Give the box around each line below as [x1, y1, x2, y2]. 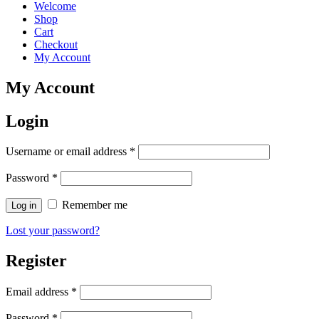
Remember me [62, 199, 127, 211]
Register [6, 251, 67, 271]
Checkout [34, 38, 78, 51]
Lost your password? [6, 224, 100, 237]
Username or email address [6, 145, 130, 158]
